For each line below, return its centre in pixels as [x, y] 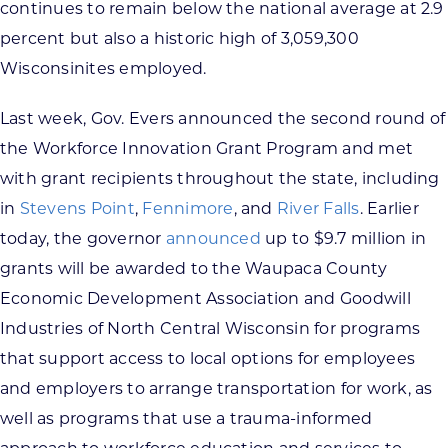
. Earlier [389, 208]
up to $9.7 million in [343, 238]
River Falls [318, 208]
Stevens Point [77, 208]
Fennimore [188, 208]
